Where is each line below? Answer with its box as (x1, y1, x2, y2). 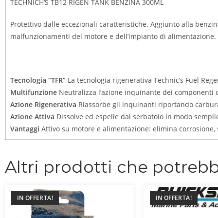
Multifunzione (10, 88, 59, 97)
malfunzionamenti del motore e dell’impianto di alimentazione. (10, 32, 216, 41)
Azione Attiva (10, 112, 56, 121)
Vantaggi (10, 124, 41, 133)
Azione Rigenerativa (10, 100, 78, 109)
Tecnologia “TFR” (10, 75, 68, 85)
